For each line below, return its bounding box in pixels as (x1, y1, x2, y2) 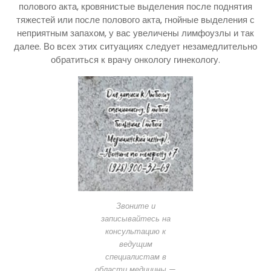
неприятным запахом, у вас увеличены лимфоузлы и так (17, 26, 254, 39)
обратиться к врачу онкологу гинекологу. (51, 53, 220, 66)
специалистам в (105, 250, 166, 263)
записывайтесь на (100, 212, 171, 224)
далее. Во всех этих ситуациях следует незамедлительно (14, 39, 257, 53)
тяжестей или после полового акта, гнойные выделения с (16, 13, 255, 26)
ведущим (119, 238, 152, 250)
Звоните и (116, 200, 155, 212)
